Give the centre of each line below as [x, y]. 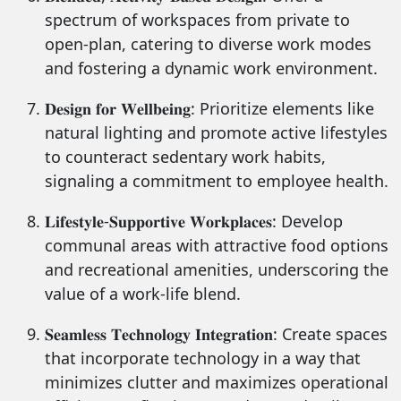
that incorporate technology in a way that [202, 358]
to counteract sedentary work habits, [185, 157]
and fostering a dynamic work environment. [211, 68]
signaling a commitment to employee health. [216, 181]
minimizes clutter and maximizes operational [216, 383]
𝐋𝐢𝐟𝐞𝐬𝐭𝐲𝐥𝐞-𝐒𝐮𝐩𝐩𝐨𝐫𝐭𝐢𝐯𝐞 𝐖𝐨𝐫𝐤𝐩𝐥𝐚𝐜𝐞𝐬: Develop [193, 222]
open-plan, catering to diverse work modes [208, 44]
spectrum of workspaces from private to [197, 20]
